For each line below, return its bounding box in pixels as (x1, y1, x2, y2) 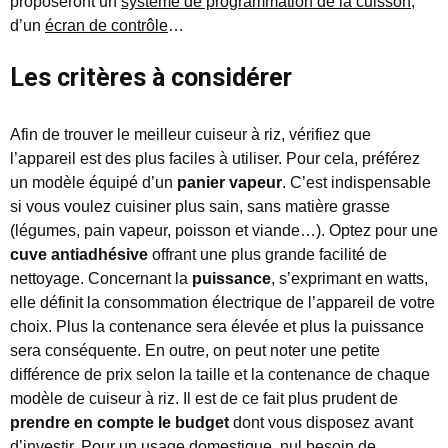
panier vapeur (177, 174, 282, 192)
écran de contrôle (45, 17, 168, 35)
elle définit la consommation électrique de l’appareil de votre (10, 294, 435, 312)
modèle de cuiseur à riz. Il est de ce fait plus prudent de (10, 390, 398, 408)
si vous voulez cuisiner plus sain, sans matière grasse (10, 198, 390, 216)
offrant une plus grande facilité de (148, 246, 387, 264)
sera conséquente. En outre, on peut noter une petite (10, 342, 380, 360)
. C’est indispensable (282, 174, 431, 192)
